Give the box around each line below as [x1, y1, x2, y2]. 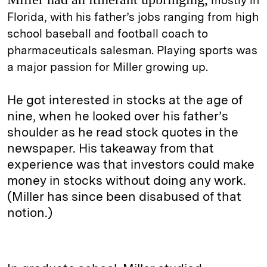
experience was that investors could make [7, 157, 254, 172]
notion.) [7, 205, 52, 221]
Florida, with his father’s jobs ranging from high [7, 10, 259, 24]
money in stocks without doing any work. [7, 173, 246, 188]
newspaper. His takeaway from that [7, 141, 214, 156]
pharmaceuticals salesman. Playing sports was [7, 44, 257, 58]
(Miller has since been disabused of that [7, 189, 241, 204]
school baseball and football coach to [7, 27, 208, 41]
